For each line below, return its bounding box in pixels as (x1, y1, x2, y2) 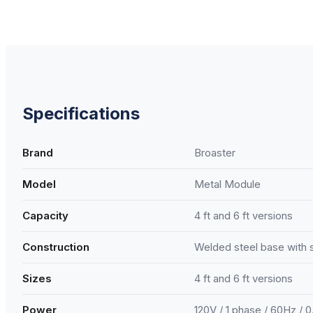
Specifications (22, 103, 140, 124)
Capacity (22, 208, 68, 222)
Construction (22, 240, 89, 254)
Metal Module (194, 177, 261, 191)
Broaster (194, 145, 235, 159)
